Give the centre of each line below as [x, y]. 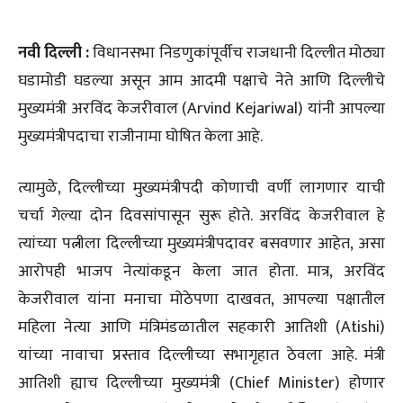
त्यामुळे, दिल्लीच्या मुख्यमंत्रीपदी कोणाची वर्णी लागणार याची [201, 188]
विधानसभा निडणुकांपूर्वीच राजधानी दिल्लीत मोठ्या [237, 54]
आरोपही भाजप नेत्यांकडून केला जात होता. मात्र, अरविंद [201, 272]
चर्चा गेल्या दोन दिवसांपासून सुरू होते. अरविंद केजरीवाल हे [201, 216]
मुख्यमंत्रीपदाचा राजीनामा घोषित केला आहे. [140, 137]
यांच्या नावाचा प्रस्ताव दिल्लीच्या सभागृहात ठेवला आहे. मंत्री [201, 356]
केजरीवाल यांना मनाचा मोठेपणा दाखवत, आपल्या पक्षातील [201, 300]
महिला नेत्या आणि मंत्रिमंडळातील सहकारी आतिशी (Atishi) [201, 328]
